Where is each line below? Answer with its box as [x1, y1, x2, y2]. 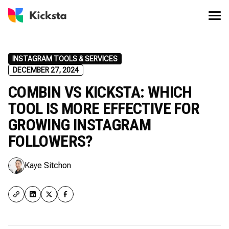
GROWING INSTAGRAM [8, 115, 151, 134]
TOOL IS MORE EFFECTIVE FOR [8, 99, 200, 118]
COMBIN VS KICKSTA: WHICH [8, 82, 192, 102]
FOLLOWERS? [8, 131, 93, 151]
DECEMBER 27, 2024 [13, 66, 79, 74]
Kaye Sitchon [25, 161, 71, 170]
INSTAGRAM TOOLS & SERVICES [12, 55, 118, 63]
